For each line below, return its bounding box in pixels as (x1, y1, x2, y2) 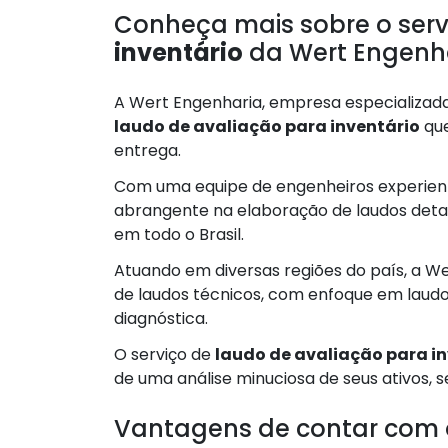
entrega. (114, 138, 181, 162)
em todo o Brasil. (114, 222, 244, 246)
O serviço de (114, 342, 215, 366)
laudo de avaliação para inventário (114, 114, 420, 138)
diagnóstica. (114, 306, 208, 330)
